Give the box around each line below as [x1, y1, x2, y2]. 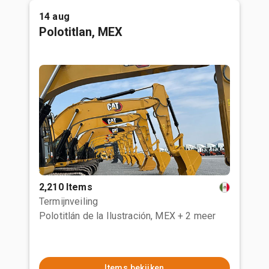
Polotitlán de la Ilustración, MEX [39, 210, 175, 222]
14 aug [39, 11, 70, 22]
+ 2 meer [177, 210, 216, 222]
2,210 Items [39, 181, 92, 193]
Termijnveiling [39, 196, 98, 207]
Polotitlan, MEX [39, 25, 122, 39]
